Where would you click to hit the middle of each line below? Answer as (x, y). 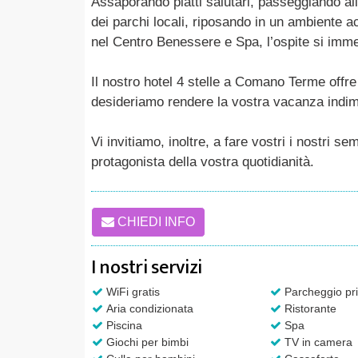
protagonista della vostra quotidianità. (203, 161)
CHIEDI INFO (155, 221)
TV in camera (316, 342)
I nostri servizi (147, 267)
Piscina (123, 325)
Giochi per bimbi (146, 342)
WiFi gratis (131, 291)
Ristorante (308, 308)
